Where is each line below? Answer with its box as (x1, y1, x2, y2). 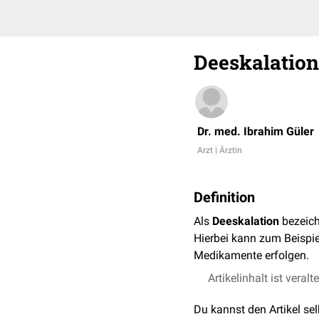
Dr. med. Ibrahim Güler (197, 125, 314, 138)
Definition (194, 189, 255, 206)
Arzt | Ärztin (197, 145, 242, 155)
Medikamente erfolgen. (194, 249, 309, 262)
